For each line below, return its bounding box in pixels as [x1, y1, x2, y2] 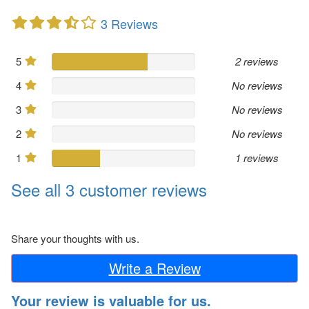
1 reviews [235, 150, 279, 165]
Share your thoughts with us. [11, 230, 139, 246]
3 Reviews [101, 14, 158, 32]
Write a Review [108, 257, 201, 278]
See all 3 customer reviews [11, 177, 207, 201]
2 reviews [235, 53, 279, 68]
